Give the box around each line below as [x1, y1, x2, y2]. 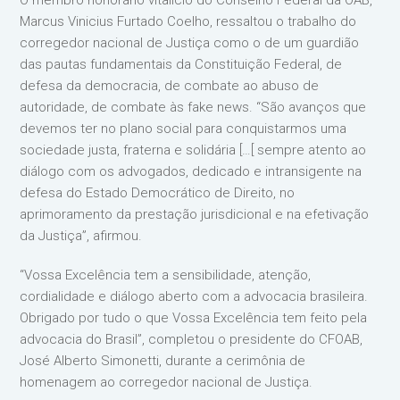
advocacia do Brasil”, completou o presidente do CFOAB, [20, 331, 363, 347]
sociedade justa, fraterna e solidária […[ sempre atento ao [20, 142, 367, 158]
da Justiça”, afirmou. [20, 228, 143, 244]
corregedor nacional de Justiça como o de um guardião [20, 35, 360, 51]
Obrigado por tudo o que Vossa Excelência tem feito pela [20, 310, 368, 326]
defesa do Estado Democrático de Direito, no [20, 185, 296, 201]
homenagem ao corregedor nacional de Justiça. [20, 374, 313, 390]
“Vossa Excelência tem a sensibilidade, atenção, [20, 267, 312, 283]
